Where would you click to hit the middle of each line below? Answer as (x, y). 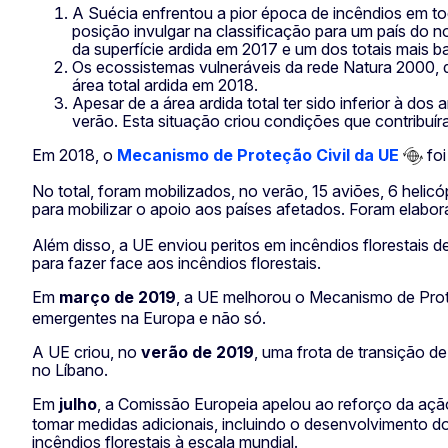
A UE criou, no (86, 351)
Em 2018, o (74, 154)
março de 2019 (117, 297)
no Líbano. (70, 369)
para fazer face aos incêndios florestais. (176, 263)
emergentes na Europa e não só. (149, 317)
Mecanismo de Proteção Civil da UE (258, 154)
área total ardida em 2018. (165, 84)
